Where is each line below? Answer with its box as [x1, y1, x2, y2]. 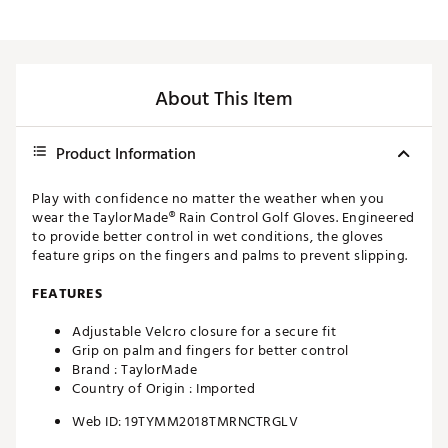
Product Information [56, 141, 196, 168]
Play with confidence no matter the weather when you [32, 187, 385, 211]
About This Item [155, 83, 293, 116]
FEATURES [32, 282, 102, 306]
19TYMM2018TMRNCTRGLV [125, 410, 298, 434]
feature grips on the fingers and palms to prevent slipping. [32, 244, 408, 268]
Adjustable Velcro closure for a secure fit [72, 320, 336, 344]
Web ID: [72, 410, 125, 434]
